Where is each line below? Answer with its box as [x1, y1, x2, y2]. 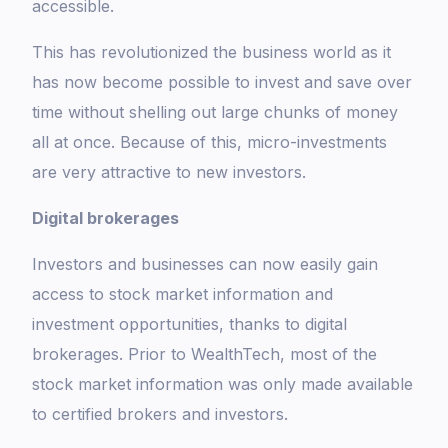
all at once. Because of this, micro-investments [32, 132, 388, 153]
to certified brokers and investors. [32, 404, 289, 425]
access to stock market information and [32, 284, 334, 305]
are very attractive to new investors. [32, 162, 307, 183]
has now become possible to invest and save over [32, 72, 413, 93]
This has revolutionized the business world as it [32, 42, 392, 63]
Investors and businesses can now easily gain [32, 254, 379, 275]
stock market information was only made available [32, 374, 414, 395]
